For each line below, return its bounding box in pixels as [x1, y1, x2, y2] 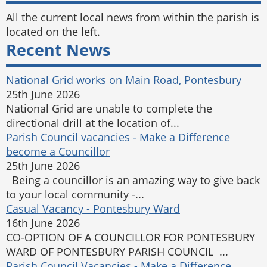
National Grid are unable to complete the [6, 101, 212, 116]
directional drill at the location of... [6, 116, 179, 130]
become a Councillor [6, 144, 110, 159]
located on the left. [6, 24, 100, 39]
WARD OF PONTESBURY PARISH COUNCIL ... [6, 244, 228, 259]
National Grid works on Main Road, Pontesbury [6, 73, 241, 87]
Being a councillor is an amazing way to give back [6, 173, 260, 187]
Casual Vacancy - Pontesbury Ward [6, 201, 180, 216]
